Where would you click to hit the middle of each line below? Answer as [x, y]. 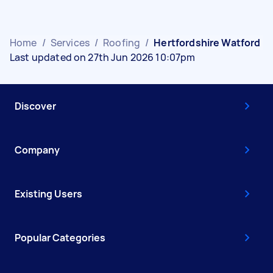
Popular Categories [60, 238]
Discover [35, 106]
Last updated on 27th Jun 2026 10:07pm [103, 57]
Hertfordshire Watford [207, 43]
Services [70, 43]
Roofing [122, 43]
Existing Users [48, 194]
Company [37, 150]
